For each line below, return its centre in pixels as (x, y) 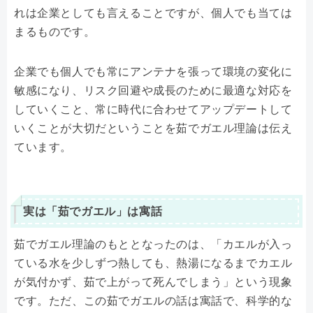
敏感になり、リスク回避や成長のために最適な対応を (153, 90)
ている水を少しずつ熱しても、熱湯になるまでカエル (153, 263)
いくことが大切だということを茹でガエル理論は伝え (153, 128)
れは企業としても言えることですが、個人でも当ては (153, 13)
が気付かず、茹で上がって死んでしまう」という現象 (153, 282)
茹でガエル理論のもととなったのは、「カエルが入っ (153, 245)
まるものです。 (55, 31)
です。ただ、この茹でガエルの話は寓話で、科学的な (153, 301)
